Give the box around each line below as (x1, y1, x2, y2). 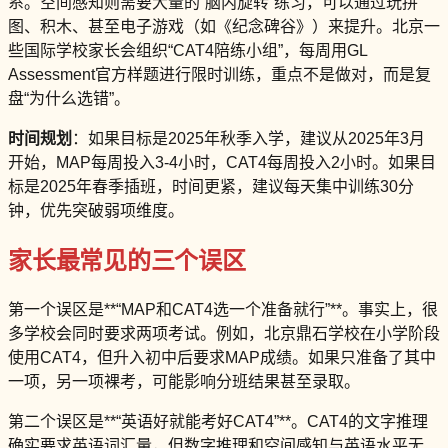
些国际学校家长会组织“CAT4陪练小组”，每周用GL (8, 41, 367, 59)
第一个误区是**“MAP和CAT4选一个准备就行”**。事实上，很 (8, 300, 438, 318)
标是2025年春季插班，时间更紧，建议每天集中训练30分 (8, 177, 414, 195)
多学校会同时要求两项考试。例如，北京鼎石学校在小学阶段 (8, 324, 440, 342)
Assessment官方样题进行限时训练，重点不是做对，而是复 (8, 65, 431, 83)
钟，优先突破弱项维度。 (8, 201, 184, 219)
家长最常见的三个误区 (8, 246, 246, 274)
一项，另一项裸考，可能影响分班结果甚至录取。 (8, 372, 360, 390)
